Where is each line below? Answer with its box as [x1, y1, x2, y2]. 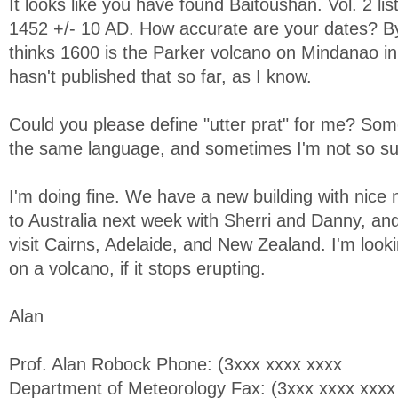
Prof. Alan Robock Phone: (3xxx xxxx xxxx [9, 354, 342, 374]
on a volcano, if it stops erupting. [9, 259, 266, 278]
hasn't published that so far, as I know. [9, 67, 312, 86]
